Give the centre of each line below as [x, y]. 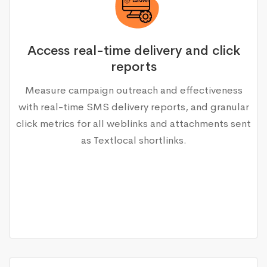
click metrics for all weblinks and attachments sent [133, 123]
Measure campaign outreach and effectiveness [133, 90]
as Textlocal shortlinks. [133, 140]
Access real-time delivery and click [133, 50]
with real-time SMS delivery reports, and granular [133, 107]
